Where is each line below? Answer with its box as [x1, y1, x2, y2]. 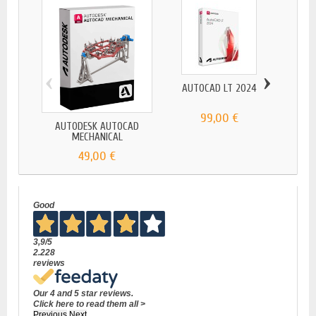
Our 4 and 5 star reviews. [33, 288, 133, 298]
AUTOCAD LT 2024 [181, 82, 257, 95]
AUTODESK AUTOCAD [55, 121, 139, 133]
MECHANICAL [71, 131, 123, 144]
